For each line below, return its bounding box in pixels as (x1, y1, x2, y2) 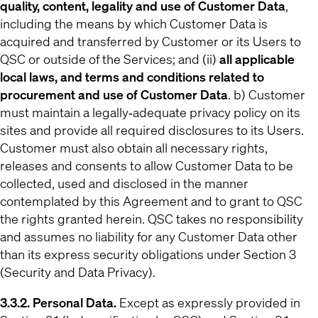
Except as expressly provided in (119, 294, 300, 311)
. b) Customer (228, 86, 305, 103)
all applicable (219, 50, 295, 67)
